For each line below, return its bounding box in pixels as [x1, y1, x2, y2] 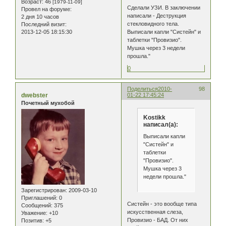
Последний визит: [21, 21, 67, 27]
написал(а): [143, 121, 178, 128]
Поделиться [127, 85, 158, 92]
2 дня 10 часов [21, 13, 59, 20]
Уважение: [21, 210, 47, 216]
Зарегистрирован [21, 187, 66, 194]
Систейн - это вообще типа [127, 201, 197, 207]
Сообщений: [21, 202, 52, 209]
